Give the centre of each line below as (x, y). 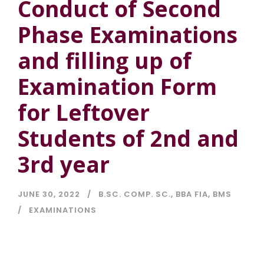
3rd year (64, 164)
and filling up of (105, 61)
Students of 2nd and (128, 138)
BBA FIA (192, 194)
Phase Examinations (128, 35)
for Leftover (84, 113)
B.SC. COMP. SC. (135, 194)
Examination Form (117, 87)
